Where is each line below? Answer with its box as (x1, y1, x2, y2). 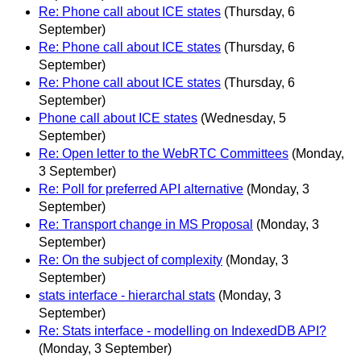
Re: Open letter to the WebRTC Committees (39, 146, 288, 160)
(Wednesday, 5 (201, 110, 286, 125)
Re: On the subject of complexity (39, 252, 222, 267)
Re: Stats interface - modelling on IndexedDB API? (39, 323, 326, 338)
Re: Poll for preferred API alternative (39, 181, 243, 196)
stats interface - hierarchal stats (39, 288, 215, 302)
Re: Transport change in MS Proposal (39, 217, 253, 231)
